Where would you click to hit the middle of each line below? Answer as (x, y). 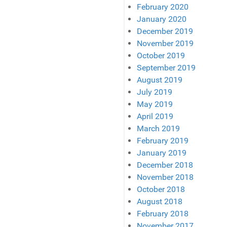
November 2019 (165, 44)
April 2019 (155, 117)
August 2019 (160, 80)
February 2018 (163, 214)
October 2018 (161, 190)
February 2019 (163, 141)
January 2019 (162, 153)
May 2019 (155, 104)
